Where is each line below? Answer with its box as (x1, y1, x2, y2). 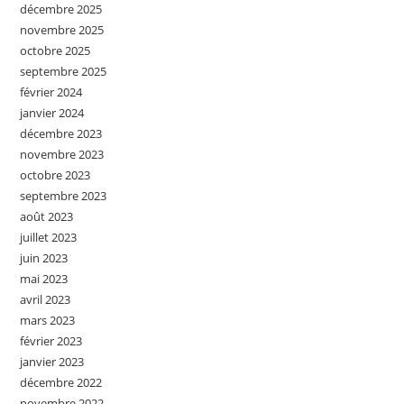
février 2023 (20, 332, 83, 349)
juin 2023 (20, 249, 69, 266)
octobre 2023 (20, 166, 91, 183)
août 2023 (20, 207, 74, 225)
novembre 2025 (20, 21, 105, 38)
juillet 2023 (20, 228, 78, 245)
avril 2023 (20, 290, 71, 308)
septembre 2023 (20, 187, 107, 204)
